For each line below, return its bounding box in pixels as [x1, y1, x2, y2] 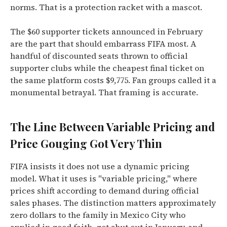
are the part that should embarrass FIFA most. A [10, 38, 196, 49]
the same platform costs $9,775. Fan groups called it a [10, 74, 216, 86]
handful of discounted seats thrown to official [10, 50, 187, 61]
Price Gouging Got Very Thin [10, 136, 162, 151]
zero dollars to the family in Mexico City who [10, 209, 185, 220]
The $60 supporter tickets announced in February [10, 26, 203, 37]
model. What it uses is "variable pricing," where [10, 173, 197, 184]
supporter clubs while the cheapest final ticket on [10, 62, 204, 73]
